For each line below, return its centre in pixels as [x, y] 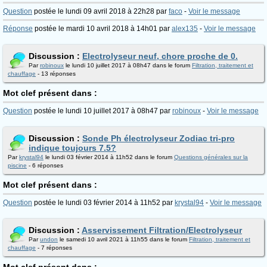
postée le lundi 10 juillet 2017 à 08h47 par [102, 111]
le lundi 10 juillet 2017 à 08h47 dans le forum [128, 65]
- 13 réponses [56, 74]
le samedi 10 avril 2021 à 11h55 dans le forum [123, 239]
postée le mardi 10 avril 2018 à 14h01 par [102, 29]
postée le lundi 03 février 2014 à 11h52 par [103, 203]
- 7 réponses [54, 248]
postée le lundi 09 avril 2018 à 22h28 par [100, 11]
